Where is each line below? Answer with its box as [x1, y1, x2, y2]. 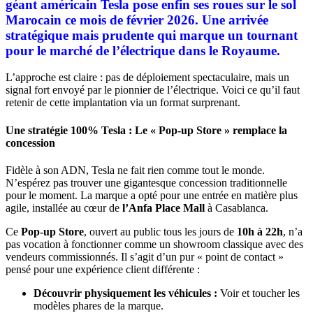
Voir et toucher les [217, 286, 300, 299]
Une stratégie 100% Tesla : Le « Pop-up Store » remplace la [6, 124, 287, 136]
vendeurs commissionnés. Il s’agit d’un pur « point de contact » [6, 250, 284, 263]
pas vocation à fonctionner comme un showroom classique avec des [6, 238, 303, 250]
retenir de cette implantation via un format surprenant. [6, 96, 240, 109]
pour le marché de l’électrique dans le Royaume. [6, 43, 280, 58]
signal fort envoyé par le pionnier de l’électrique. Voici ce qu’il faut [6, 84, 300, 96]
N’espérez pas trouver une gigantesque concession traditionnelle [6, 176, 287, 189]
